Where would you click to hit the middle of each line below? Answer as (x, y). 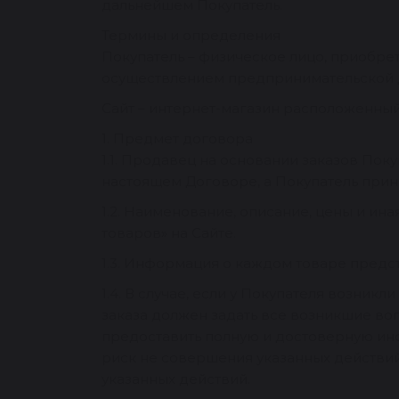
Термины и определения (191, 35)
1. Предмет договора (177, 138)
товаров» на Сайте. (169, 233)
